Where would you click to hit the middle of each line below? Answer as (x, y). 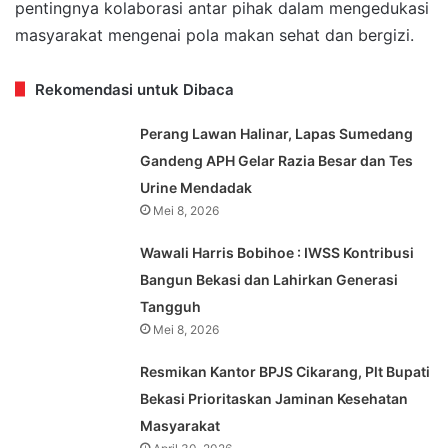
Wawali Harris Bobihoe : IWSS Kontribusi (277, 252)
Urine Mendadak (196, 187)
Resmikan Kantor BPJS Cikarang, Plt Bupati (285, 371)
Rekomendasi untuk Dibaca (134, 89)
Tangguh (171, 306)
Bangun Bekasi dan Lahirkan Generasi (269, 279)
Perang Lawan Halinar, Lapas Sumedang (277, 133)
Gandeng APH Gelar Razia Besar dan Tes (277, 160)
